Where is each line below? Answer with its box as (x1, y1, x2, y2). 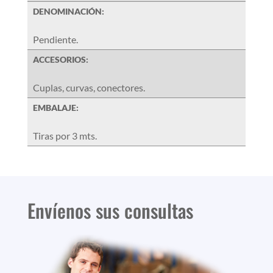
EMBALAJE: (32, 102, 79, 113)
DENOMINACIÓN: (32, 5, 104, 16)
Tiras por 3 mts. (32, 129, 97, 141)
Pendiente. (32, 33, 78, 45)
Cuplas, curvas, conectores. (32, 81, 145, 93)
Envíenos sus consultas (27, 196, 193, 224)
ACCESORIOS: (32, 54, 88, 65)
